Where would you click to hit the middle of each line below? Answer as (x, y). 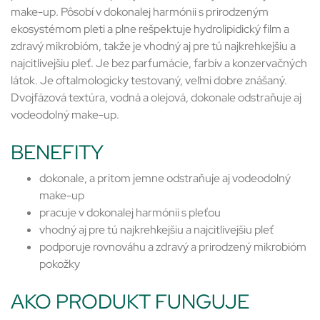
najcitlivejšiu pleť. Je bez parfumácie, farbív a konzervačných (159, 64)
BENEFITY (57, 152)
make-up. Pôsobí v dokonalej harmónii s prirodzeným (140, 12)
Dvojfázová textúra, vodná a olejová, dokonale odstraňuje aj (156, 98)
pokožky (60, 264)
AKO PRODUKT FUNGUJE (130, 302)
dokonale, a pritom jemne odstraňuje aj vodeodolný (165, 179)
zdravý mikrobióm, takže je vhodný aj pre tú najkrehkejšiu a (153, 46)
